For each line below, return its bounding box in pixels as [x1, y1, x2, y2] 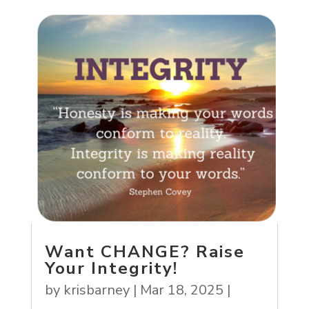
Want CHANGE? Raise [44, 240, 245, 263]
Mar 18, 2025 [139, 280, 223, 299]
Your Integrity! [44, 257, 178, 279]
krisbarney [63, 280, 130, 299]
